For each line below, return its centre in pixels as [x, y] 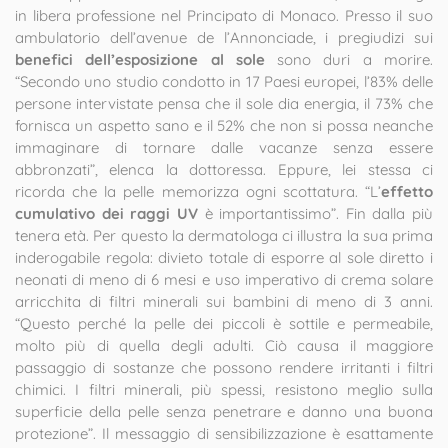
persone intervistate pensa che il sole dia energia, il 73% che [224, 103]
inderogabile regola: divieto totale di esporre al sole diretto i [224, 257]
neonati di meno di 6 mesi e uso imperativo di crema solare [224, 279]
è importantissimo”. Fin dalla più [315, 213]
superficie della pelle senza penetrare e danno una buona [224, 411]
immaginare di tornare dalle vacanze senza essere [224, 147]
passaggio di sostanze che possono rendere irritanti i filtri [224, 367]
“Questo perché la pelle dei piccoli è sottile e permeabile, [224, 323]
